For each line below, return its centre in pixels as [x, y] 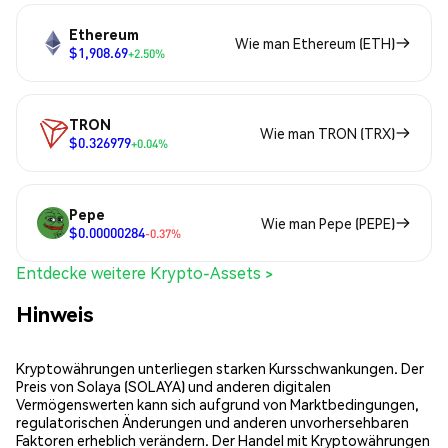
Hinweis [55, 314]
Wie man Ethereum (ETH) [315, 42]
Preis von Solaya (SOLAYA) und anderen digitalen [173, 385]
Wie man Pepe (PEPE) [328, 222]
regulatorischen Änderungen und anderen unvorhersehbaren [212, 421]
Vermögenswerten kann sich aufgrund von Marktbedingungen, [217, 403]
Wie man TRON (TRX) [327, 132]
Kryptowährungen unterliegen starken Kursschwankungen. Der [220, 367]
